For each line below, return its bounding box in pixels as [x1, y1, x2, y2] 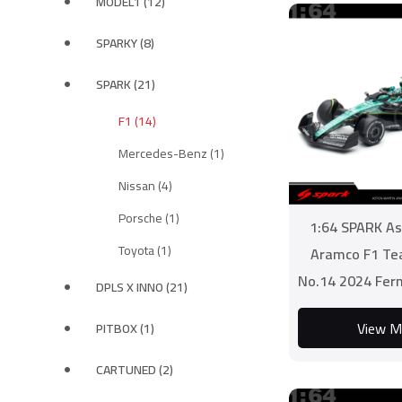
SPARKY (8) [96, 31, 154, 55]
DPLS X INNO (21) [96, 275, 188, 299]
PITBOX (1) [96, 317, 154, 340]
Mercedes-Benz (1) [118, 142, 224, 165]
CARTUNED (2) [96, 358, 173, 381]
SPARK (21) [96, 73, 155, 96]
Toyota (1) [118, 239, 171, 262]
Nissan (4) [118, 174, 172, 197]
